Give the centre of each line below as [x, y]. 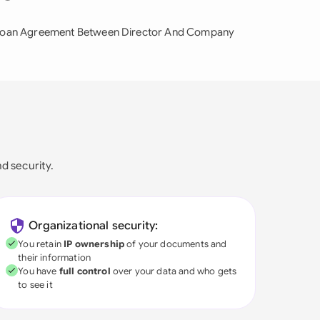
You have [39, 271]
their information [55, 257]
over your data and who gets [174, 271]
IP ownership [94, 244]
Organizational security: [94, 226]
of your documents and [176, 244]
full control [85, 271]
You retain [41, 244]
